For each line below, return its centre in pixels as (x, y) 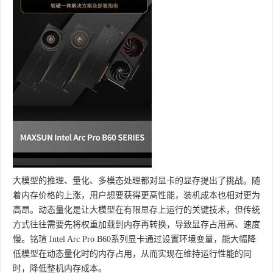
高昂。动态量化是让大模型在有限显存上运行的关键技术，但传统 (136, 210)
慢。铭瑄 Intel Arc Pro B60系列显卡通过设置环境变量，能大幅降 (134, 239)
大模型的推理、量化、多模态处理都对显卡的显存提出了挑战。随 (136, 181)
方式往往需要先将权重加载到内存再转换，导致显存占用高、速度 (136, 225)
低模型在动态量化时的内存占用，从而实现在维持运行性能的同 (132, 254)
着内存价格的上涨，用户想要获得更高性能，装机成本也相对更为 (136, 196)
